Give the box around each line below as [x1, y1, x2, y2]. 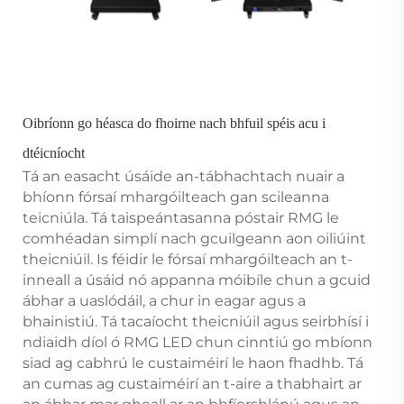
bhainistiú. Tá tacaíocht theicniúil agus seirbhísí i [23, 312, 369, 330]
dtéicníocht [23, 144, 85, 161]
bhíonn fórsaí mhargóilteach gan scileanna [23, 188, 329, 206]
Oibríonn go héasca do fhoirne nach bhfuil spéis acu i [23, 115, 326, 131]
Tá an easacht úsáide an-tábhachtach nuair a [23, 167, 344, 185]
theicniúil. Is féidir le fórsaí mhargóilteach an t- [23, 250, 353, 268]
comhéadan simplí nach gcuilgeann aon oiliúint [23, 229, 366, 247]
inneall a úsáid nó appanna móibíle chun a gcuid [23, 271, 371, 289]
